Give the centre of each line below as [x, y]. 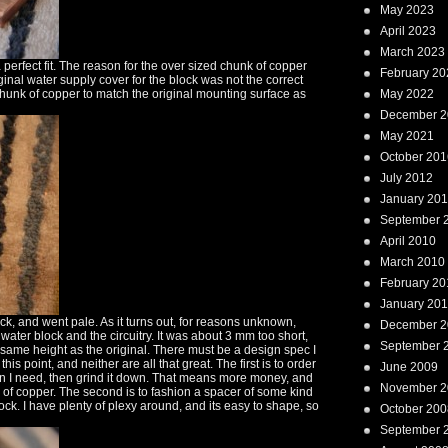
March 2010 [412, 262]
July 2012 [406, 178]
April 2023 [408, 31]
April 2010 [408, 241]
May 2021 [407, 136]
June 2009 [409, 367]
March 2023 [412, 52]
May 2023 [407, 10]
